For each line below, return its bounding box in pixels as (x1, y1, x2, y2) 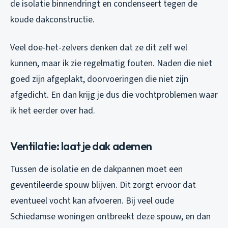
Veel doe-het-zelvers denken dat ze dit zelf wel (10, 41, 187, 54)
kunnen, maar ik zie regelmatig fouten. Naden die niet (10, 56, 212, 70)
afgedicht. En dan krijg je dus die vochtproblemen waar (10, 88, 218, 101)
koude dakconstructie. (10, 13, 95, 26)
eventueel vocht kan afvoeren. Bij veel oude (10, 194, 174, 207)
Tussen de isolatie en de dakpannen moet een (10, 162, 183, 176)
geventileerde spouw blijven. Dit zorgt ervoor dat (10, 178, 196, 191)
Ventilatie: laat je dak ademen (10, 138, 153, 153)
